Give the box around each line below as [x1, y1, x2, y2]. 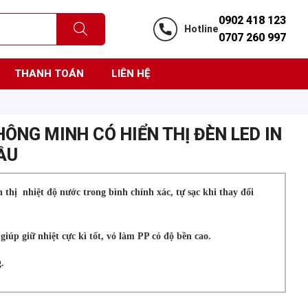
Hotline [184, 23, 219, 34]
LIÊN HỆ [111, 67, 150, 80]
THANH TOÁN [14, 67, 84, 80]
